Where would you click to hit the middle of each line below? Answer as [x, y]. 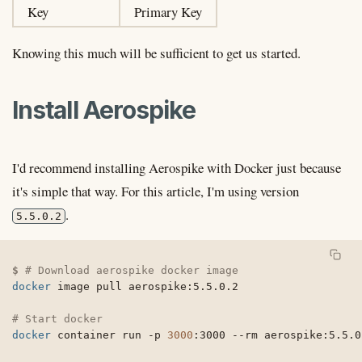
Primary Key [168, 11]
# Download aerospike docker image [132, 270]
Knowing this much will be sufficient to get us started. [156, 53]
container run [99, 335]
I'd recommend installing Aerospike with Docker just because [177, 168]
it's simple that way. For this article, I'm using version [156, 192]
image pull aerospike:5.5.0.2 [145, 286]
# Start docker [57, 318]
